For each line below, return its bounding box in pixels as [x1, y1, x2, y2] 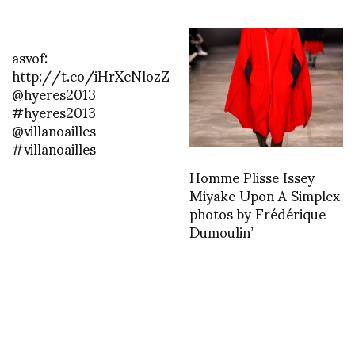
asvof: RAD [12, 272, 79, 315]
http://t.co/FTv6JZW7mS [12, 290, 181, 333]
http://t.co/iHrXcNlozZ [12, 54, 170, 97]
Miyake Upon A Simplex [189, 174, 340, 216]
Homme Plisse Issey [189, 155, 315, 198]
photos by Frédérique [189, 192, 326, 235]
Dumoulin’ [189, 210, 254, 253]
